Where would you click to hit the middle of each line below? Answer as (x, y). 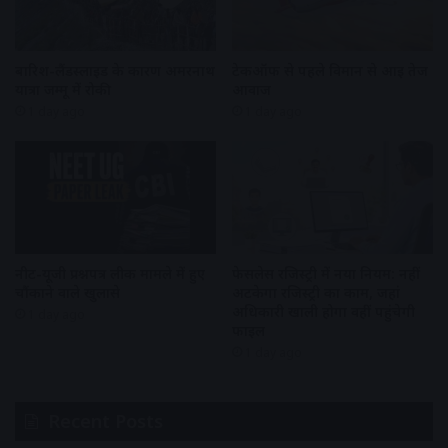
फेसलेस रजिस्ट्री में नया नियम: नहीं (326, 274)
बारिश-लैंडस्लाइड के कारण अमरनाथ (115, 70)
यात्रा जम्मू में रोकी (63, 89)
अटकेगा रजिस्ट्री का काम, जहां (316, 293)
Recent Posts (105, 421)
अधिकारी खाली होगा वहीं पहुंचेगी (323, 312)
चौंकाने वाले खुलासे (67, 293)
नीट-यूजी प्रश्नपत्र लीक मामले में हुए (110, 274)
